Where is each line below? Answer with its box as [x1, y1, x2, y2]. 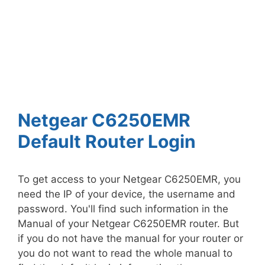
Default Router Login [18, 131, 196, 152]
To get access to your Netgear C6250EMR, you [18, 173, 241, 185]
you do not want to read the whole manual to [18, 247, 232, 259]
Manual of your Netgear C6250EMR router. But [18, 218, 239, 230]
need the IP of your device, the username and [18, 188, 235, 200]
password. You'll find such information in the [18, 203, 228, 215]
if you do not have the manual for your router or [18, 232, 243, 244]
